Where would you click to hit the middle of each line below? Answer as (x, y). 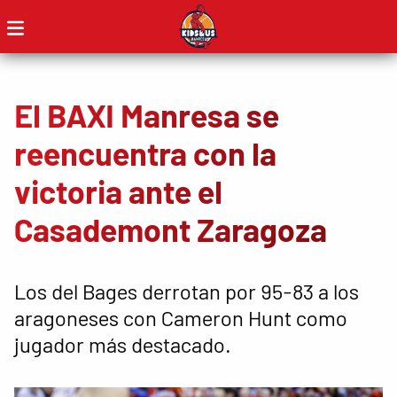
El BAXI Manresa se (147, 115)
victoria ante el (118, 191)
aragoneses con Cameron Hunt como (181, 317)
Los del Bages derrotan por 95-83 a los (187, 291)
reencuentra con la (145, 153)
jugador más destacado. (123, 344)
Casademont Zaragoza (171, 229)
